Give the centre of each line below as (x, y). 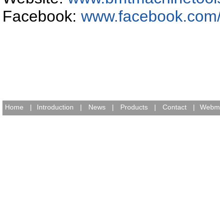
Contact (175, 107)
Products (134, 107)
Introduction (55, 107)
